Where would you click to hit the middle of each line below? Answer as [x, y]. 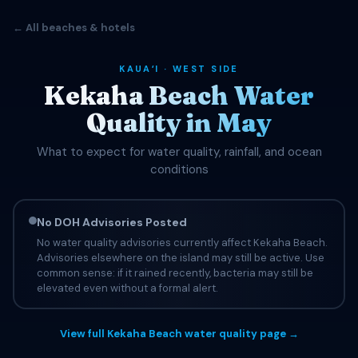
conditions [179, 169]
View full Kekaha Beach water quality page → [179, 334]
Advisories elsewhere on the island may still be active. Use [180, 257]
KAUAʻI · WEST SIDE [179, 69]
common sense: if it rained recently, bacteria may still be [175, 272]
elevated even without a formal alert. [127, 288]
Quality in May [179, 123]
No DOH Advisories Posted [111, 222]
